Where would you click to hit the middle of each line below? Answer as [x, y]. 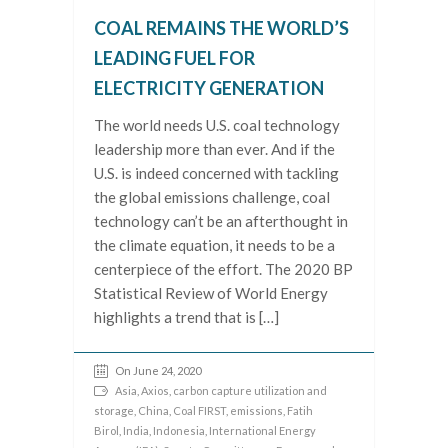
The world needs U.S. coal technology [217, 125]
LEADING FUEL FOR [174, 58]
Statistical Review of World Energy [211, 293]
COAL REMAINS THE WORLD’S [221, 28]
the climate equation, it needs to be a [214, 245]
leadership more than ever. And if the [214, 149]
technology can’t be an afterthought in [221, 221]
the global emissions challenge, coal [212, 197]
